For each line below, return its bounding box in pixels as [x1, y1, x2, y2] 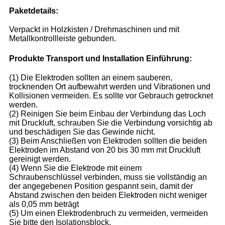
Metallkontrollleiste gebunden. [9, 34, 116, 43]
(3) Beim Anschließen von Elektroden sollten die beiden [9, 136, 207, 145]
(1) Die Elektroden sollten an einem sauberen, [9, 73, 172, 82]
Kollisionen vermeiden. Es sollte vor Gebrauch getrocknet [9, 91, 213, 100]
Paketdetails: [9, 6, 58, 15]
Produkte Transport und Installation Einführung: [9, 54, 192, 63]
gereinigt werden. [9, 154, 71, 163]
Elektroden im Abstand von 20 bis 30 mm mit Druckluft [9, 145, 200, 154]
